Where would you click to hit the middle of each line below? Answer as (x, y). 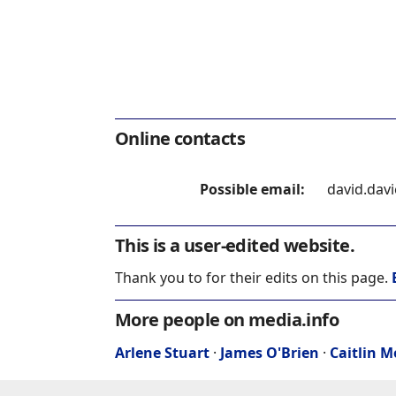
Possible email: (252, 190)
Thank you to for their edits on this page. (253, 278)
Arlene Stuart (162, 353)
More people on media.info (227, 320)
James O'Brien (270, 353)
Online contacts (180, 139)
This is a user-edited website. (235, 246)
